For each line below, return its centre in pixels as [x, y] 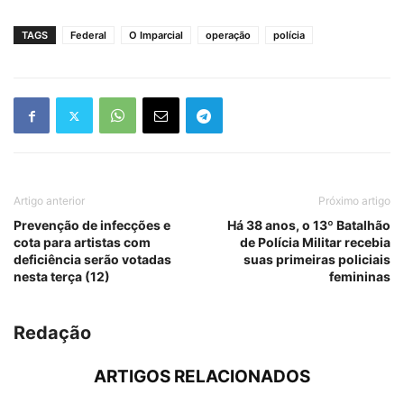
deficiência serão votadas [92, 260]
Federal [88, 36]
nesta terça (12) [62, 277]
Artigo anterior [49, 201]
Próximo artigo [354, 201]
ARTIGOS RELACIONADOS [202, 377]
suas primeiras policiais [317, 260]
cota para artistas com [82, 243]
